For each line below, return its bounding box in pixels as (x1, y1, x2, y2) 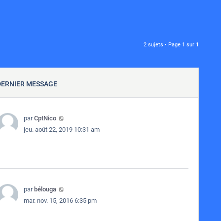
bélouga (34, 185, 56, 193)
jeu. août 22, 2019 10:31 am (23, 126, 100, 133)
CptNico (34, 114, 56, 122)
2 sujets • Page (144, 41, 182, 48)
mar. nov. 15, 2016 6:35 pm (23, 197, 97, 204)
